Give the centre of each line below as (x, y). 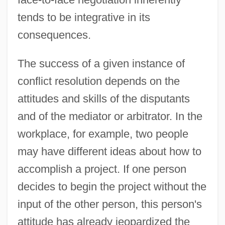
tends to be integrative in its (84, 17)
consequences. (54, 35)
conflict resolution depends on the (98, 81)
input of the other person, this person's (109, 204)
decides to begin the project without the (112, 186)
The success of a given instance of (101, 63)
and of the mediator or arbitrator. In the (110, 116)
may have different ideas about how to (109, 151)
